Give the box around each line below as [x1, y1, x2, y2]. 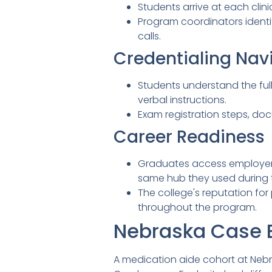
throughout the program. [138, 200, 257, 215]
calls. [138, 29, 161, 44]
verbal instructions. [138, 93, 226, 107]
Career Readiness [114, 125, 265, 149]
